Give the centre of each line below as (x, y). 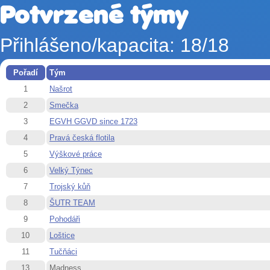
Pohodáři (65, 219)
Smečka (64, 105)
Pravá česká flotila (82, 138)
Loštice (62, 235)
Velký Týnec (71, 170)
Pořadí (26, 73)
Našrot (61, 89)
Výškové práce (76, 154)
